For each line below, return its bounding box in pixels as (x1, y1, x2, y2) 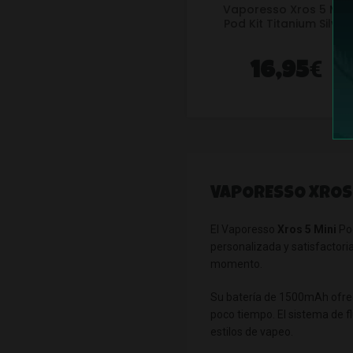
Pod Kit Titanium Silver (224, 15, 350, 32)
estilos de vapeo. (210, 325, 293, 338)
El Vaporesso (210, 222, 277, 236)
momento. (210, 257, 262, 270)
